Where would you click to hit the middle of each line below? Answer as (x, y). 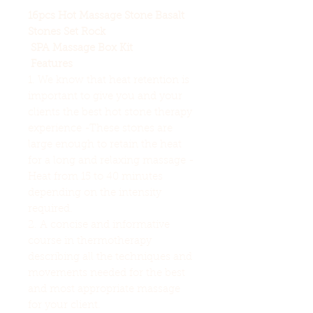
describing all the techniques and (110, 257)
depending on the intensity (95, 193)
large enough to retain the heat (105, 145)
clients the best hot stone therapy (110, 112)
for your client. (64, 305)
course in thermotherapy (90, 241)
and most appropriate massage (104, 289)
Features (52, 64)
